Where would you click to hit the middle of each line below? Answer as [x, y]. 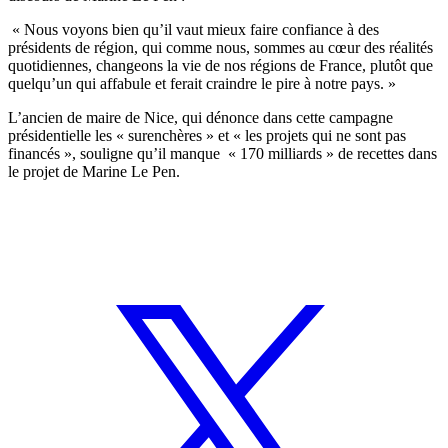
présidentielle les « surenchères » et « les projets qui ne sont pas [207, 136]
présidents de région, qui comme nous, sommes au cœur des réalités [220, 48]
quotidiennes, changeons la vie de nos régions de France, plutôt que [220, 66]
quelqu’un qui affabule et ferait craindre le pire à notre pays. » [202, 84]
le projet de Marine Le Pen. [94, 172]
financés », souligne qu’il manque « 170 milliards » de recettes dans [222, 154]
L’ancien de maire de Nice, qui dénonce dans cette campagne [200, 118]
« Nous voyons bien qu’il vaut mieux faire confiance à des [193, 30]
